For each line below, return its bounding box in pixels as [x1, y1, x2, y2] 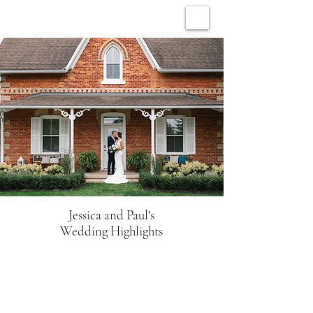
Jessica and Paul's [68, 207, 154, 223]
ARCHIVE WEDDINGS [43, 10, 179, 25]
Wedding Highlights [60, 223, 163, 239]
